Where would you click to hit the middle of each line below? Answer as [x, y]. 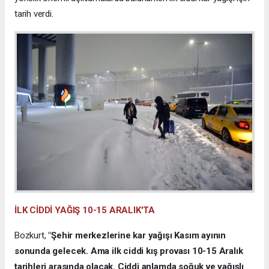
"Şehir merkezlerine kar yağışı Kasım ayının [137, 236]
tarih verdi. [34, 14]
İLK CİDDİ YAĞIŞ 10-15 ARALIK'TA [85, 210]
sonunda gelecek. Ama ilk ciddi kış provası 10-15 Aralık [129, 251]
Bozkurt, [32, 236]
